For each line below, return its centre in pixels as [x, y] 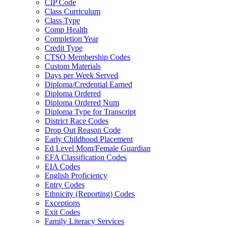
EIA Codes [62, 166]
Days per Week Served [81, 75]
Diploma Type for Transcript [90, 112]
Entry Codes [65, 185]
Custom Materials [73, 66]
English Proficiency [76, 176]
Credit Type [64, 48]
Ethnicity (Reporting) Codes [90, 194]
